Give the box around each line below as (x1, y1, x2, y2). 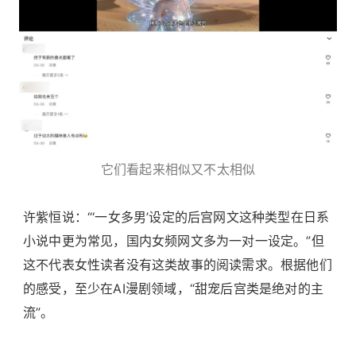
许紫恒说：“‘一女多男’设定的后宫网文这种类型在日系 (23, 208, 330, 225)
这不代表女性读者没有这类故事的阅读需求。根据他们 (23, 256, 332, 273)
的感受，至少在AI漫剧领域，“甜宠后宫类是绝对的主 (23, 280, 323, 296)
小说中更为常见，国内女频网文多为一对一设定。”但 (23, 232, 324, 249)
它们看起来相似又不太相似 (100, 161, 256, 177)
